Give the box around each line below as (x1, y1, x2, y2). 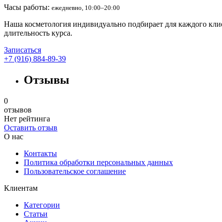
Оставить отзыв (4, 123, 57, 132)
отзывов (4, 105, 32, 114)
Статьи (24, 209, 48, 218)
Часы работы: (4, 2, 52, 11)
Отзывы (24, 73, 69, 86)
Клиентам (4, 183, 38, 192)
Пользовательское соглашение (24, 166, 126, 175)
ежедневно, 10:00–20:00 (52, 3, 120, 11)
